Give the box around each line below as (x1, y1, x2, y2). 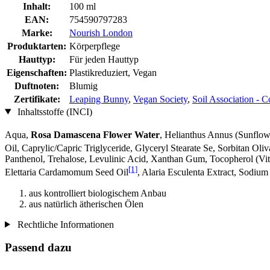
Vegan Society (133, 93, 187, 104)
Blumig (69, 80, 98, 91)
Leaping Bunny (69, 93, 128, 104)
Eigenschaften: (7, 67, 67, 78)
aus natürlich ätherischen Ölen (29, 198, 143, 209)
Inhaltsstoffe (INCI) (14, 106, 92, 117)
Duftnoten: (14, 80, 59, 91)
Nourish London (69, 27, 133, 38)
